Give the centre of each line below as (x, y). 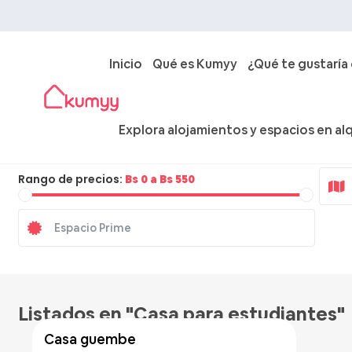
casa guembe (95, 339)
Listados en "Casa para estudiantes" (181, 314)
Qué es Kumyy (195, 64)
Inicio (126, 64)
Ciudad (75, 145)
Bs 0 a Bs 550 (159, 179)
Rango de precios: (70, 179)
